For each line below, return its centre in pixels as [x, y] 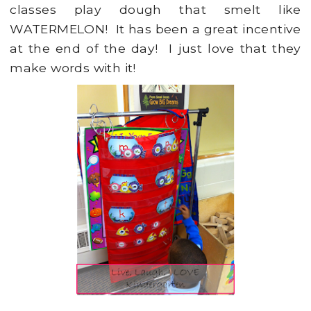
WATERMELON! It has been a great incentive [155, 29]
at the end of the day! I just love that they [155, 49]
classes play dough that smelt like [155, 10]
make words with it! [73, 68]
